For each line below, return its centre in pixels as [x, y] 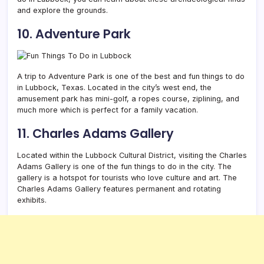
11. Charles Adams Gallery [95, 133]
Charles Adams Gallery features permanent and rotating [119, 189]
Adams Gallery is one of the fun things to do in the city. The [124, 166]
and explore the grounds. [62, 10]
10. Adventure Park [74, 34]
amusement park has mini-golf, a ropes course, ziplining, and [128, 98]
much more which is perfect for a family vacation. [108, 110]
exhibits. [32, 200]
